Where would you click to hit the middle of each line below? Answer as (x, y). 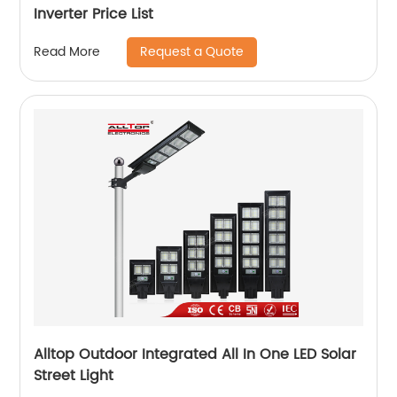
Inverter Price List (94, 14)
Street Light (74, 375)
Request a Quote (192, 51)
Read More (67, 52)
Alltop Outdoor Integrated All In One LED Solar (195, 354)
